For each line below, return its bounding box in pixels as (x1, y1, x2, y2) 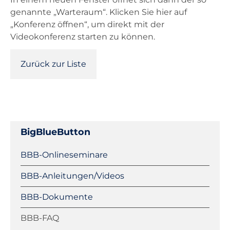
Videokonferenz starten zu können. (10, 32, 155, 42)
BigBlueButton (21, 126, 90, 138)
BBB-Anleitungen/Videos (21, 171, 124, 181)
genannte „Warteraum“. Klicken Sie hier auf (10, 7, 187, 17)
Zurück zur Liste (21, 59, 86, 69)
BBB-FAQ (21, 213, 59, 223)
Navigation (10, 145, 54, 156)
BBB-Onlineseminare (21, 150, 108, 160)
